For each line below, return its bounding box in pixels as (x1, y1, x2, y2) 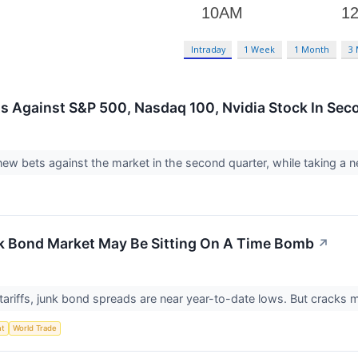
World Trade (12, 324, 57, 333)
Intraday (190, 42, 225, 55)
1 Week (244, 42, 276, 55)
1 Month (294, 42, 330, 55)
